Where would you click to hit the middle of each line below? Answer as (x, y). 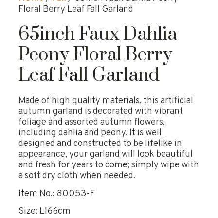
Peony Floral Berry (95, 55)
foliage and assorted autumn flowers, (92, 122)
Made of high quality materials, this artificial (106, 101)
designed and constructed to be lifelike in (100, 144)
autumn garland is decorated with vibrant (101, 112)
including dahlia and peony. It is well (90, 133)
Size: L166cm (45, 211)
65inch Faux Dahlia (98, 35)
